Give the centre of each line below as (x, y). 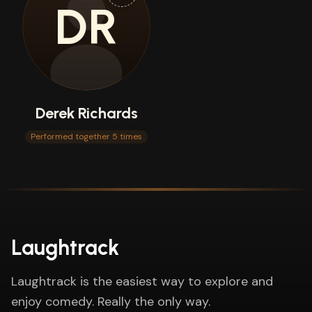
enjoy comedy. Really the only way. (111, 302)
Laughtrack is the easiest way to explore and (142, 281)
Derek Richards (86, 113)
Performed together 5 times (86, 136)
